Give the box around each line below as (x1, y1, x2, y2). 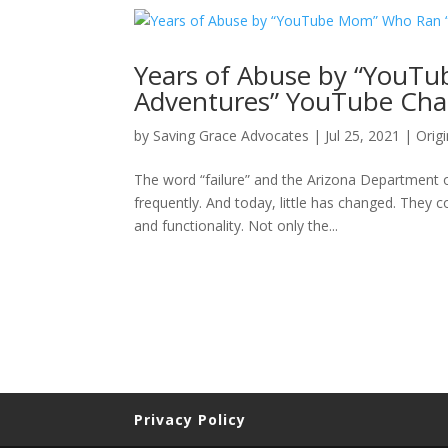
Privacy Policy (134, 410, 247, 429)
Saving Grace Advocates (153, 126, 310, 145)
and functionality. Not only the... (134, 216, 339, 235)
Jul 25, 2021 (325, 126, 401, 145)
